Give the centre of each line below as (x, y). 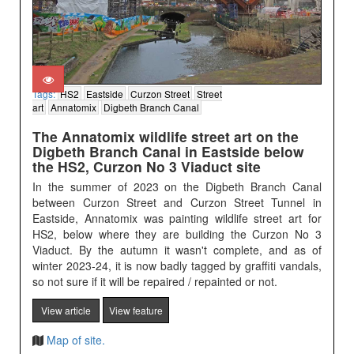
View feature (136, 311)
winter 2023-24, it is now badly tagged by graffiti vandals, (177, 266)
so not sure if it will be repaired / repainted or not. (155, 282)
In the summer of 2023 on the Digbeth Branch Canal (177, 187)
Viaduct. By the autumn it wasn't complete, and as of (177, 250)
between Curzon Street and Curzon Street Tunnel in (177, 203)
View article (66, 311)
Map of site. (75, 340)
